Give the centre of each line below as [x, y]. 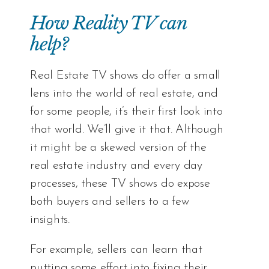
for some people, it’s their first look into [126, 111]
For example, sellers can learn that [116, 249]
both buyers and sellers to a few [110, 201]
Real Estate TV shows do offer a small [125, 75]
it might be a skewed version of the [118, 147]
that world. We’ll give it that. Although [127, 129]
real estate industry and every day [116, 165]
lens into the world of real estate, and [124, 93]
